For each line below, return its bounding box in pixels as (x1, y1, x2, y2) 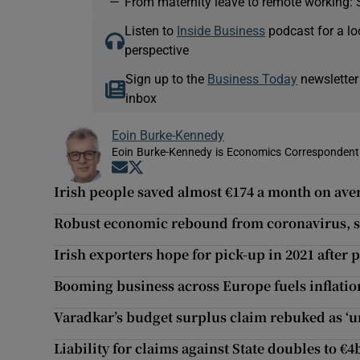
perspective (124, 43, 189, 57)
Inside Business (176, 24, 265, 38)
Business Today (207, 72, 298, 86)
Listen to (124, 24, 177, 38)
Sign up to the (125, 72, 208, 86)
